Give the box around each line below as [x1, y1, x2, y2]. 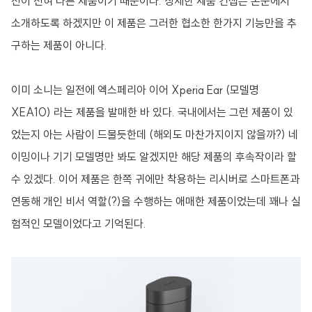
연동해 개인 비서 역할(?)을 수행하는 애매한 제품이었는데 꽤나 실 [11, 194, 301, 208]
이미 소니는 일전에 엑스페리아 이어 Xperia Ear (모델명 [11, 83, 259, 97]
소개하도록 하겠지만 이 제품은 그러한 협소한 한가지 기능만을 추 [11, 16, 297, 30]
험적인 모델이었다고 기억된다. [11, 217, 146, 231]
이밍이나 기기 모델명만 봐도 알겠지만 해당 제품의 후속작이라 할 [11, 150, 297, 164]
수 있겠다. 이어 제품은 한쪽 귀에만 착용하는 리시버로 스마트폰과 [11, 172, 299, 186]
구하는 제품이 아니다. [11, 38, 107, 52]
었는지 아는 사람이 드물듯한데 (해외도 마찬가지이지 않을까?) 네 [11, 127, 298, 141]
